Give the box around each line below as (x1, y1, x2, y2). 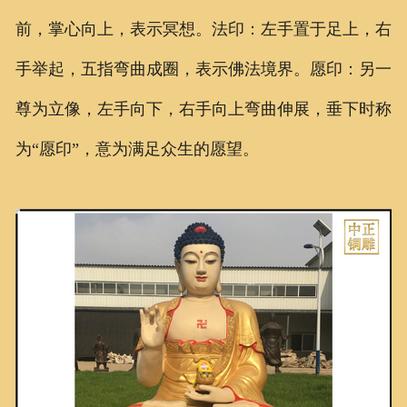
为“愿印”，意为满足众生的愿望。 (15, 139, 259, 158)
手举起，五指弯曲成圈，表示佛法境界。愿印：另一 (15, 59, 392, 78)
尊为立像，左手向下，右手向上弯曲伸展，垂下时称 (15, 99, 392, 118)
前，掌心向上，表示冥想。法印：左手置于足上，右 (15, 19, 392, 38)
